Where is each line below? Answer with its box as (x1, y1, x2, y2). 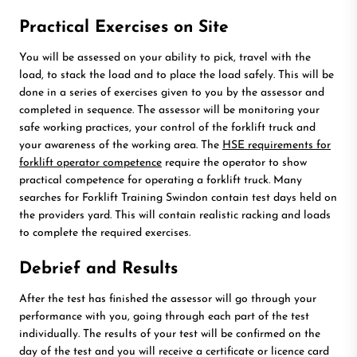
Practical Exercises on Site (19, 19, 229, 36)
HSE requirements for (222, 139, 331, 151)
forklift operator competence (19, 157, 162, 169)
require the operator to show (162, 157, 307, 169)
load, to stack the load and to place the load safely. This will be (19, 69, 334, 81)
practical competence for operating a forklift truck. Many (19, 175, 302, 186)
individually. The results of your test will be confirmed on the (19, 328, 320, 340)
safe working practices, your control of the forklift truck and (19, 122, 316, 134)
